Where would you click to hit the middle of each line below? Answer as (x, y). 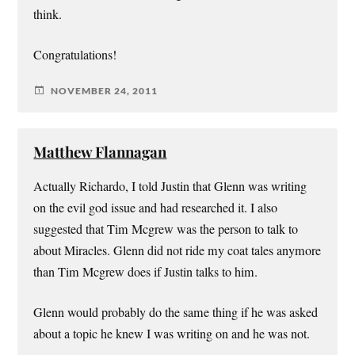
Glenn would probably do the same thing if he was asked (176, 313)
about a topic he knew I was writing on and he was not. (172, 334)
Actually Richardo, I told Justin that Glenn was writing (170, 187)
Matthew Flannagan (100, 152)
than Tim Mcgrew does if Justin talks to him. (146, 272)
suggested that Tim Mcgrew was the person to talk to (166, 229)
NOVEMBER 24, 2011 (105, 90)
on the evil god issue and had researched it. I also (156, 208)
